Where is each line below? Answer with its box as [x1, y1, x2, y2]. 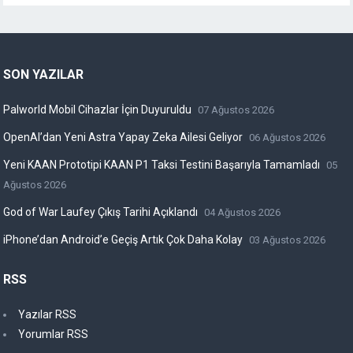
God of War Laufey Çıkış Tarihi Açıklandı [3, 206, 199, 219]
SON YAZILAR [3, 67, 84, 83]
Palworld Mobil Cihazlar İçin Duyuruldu [3, 103, 192, 117]
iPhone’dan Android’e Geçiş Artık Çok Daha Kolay [3, 233, 243, 247]
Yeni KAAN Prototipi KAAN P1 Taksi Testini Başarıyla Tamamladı [3, 158, 321, 172]
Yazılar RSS [18, 308, 77, 321]
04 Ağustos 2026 [204, 206, 281, 219]
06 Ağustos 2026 [249, 132, 326, 144]
